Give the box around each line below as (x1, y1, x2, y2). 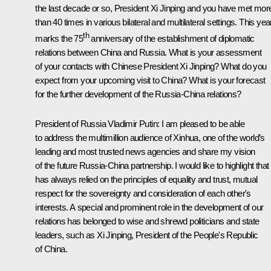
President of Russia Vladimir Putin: (35, 118, 160, 129)
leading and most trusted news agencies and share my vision (35, 146, 255, 157)
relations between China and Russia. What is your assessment (35, 47, 261, 57)
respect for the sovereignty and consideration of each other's (35, 188, 251, 198)
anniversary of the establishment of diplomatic (89, 33, 255, 44)
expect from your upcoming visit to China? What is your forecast (35, 74, 266, 85)
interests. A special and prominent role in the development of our (35, 201, 264, 212)
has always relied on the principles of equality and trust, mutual (35, 174, 258, 184)
